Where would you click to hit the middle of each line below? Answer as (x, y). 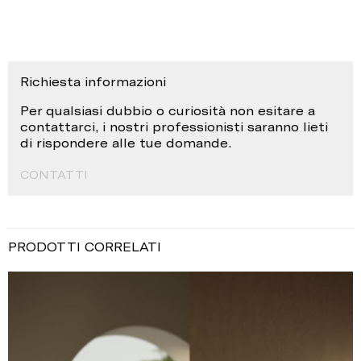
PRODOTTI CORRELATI (85, 247)
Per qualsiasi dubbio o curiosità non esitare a (168, 111)
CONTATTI (54, 175)
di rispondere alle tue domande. (126, 143)
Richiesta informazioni (93, 82)
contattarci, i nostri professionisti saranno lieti (174, 127)
